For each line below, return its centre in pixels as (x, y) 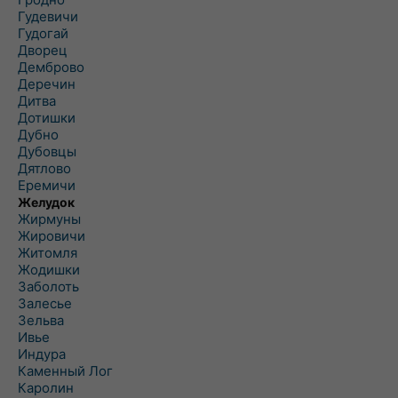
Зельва (41, 320)
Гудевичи (48, 16)
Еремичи (47, 185)
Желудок (46, 202)
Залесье (45, 303)
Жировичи (52, 236)
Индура (42, 354)
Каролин (46, 388)
